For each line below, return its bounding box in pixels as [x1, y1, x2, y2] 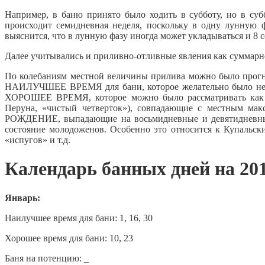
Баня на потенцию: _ [5, 253, 89, 263]
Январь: [5, 192, 40, 203]
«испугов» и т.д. [5, 134, 70, 145]
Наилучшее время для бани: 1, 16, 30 [5, 212, 153, 223]
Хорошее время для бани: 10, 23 [5, 232, 133, 243]
